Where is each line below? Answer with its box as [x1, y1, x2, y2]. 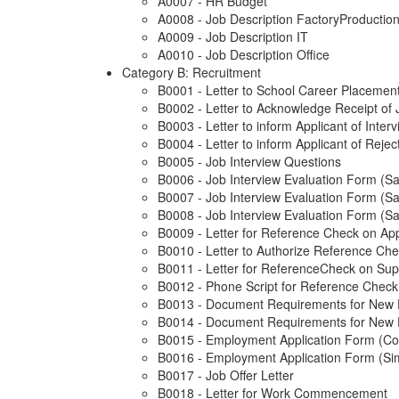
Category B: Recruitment [122, 63, 261, 82]
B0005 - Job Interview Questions [158, 152, 341, 171]
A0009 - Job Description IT [158, 28, 308, 46]
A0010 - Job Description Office [158, 45, 330, 64]
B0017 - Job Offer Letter [158, 366, 294, 385]
